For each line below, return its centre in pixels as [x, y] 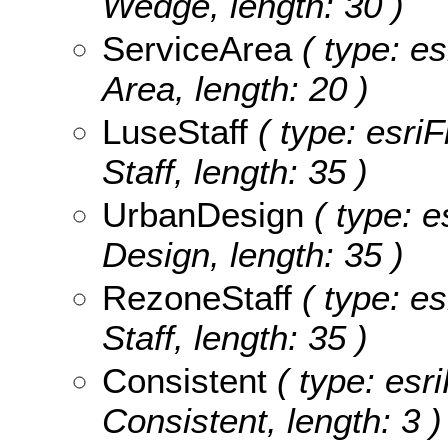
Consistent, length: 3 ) [272, 420]
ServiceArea [197, 48]
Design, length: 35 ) [253, 254]
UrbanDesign [203, 214]
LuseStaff [175, 131]
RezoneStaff [197, 297]
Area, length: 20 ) [235, 88]
